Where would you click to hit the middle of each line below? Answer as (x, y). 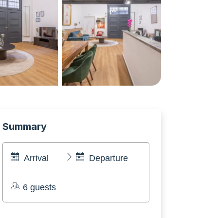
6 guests (39, 187)
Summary (25, 127)
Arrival (36, 158)
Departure (108, 158)
